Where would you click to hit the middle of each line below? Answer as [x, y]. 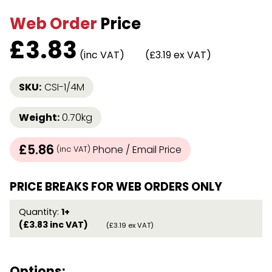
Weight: [39, 117]
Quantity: [40, 212]
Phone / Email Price [136, 149]
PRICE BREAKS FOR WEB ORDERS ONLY [116, 186]
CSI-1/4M [64, 87]
